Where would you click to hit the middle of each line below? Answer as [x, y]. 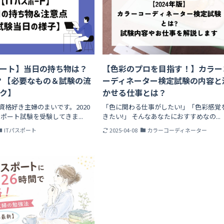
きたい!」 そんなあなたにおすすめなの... [162, 116]
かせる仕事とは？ [135, 93]
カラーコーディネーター [177, 130]
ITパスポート [20, 130]
